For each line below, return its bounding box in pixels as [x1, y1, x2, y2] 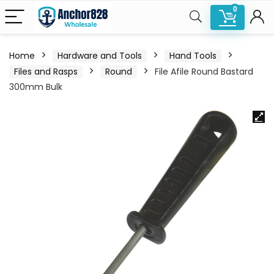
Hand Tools [169, 50, 217, 62]
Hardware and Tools [57, 50, 142, 62]
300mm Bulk [9, 81, 62, 93]
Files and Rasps [14, 65, 78, 78]
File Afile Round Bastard [155, 65, 253, 78]
